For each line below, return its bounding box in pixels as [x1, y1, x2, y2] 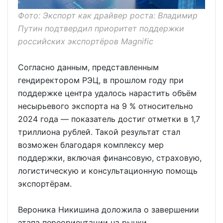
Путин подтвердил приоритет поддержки [18, 23, 184, 34]
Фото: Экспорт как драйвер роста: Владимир [18, 10, 198, 21]
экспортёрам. [18, 179, 72, 189]
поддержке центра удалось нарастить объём [18, 88, 197, 99]
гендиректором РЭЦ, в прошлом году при [18, 75, 184, 86]
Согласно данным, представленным [18, 62, 159, 73]
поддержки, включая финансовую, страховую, [18, 153, 202, 163]
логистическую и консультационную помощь [18, 166, 198, 176]
